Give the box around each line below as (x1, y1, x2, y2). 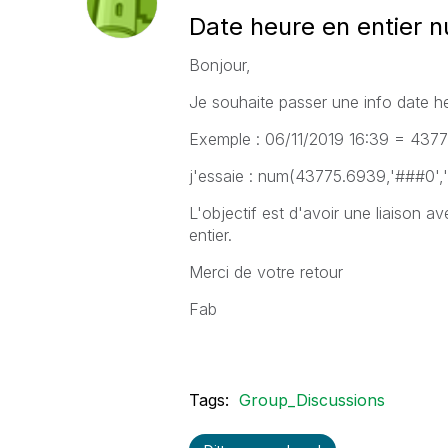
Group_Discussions (238, 390, 385, 410)
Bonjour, (188, 55, 251, 75)
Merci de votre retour (188, 262, 343, 282)
